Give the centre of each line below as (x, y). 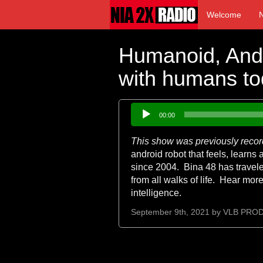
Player (144, 121)
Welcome (224, 15)
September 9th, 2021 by (177, 212)
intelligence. (156, 193)
